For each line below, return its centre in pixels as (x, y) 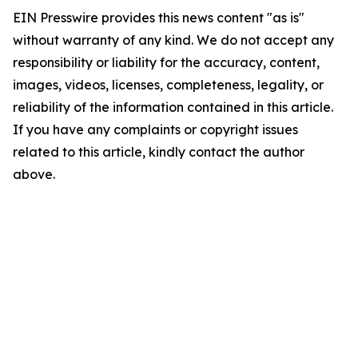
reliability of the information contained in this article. (173, 107)
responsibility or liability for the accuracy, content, (166, 62)
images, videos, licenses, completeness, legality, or (168, 85)
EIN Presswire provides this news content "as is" (159, 18)
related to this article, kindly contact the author (159, 152)
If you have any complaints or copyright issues (155, 129)
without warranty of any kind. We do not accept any (173, 40)
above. (34, 174)
